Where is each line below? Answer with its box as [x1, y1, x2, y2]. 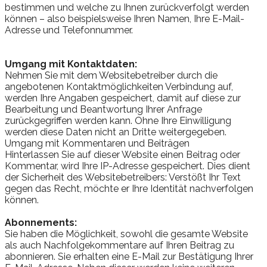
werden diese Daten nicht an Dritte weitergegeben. [5, 126, 226, 138]
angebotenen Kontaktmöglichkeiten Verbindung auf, [5, 80, 233, 92]
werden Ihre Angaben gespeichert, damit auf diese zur [5, 92, 241, 104]
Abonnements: [5, 216, 77, 228]
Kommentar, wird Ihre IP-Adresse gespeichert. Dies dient [5, 160, 250, 172]
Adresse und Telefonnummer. [5, 24, 133, 36]
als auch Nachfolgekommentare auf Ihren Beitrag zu [5, 239, 234, 251]
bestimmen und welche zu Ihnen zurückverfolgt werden [5, 1, 249, 13]
